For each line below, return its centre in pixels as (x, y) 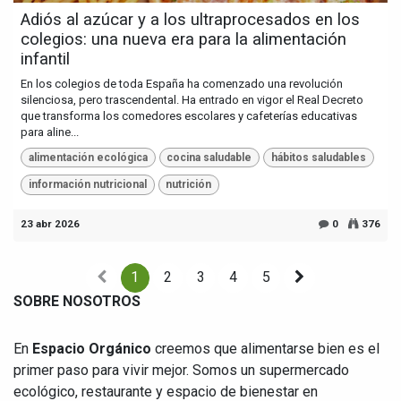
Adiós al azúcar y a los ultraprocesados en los (190, 19)
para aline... (50, 132)
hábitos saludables (318, 158)
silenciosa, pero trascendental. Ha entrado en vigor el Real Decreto (192, 99)
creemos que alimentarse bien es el (265, 348)
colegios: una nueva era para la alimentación (183, 39)
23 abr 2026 (50, 223)
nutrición (189, 185)
